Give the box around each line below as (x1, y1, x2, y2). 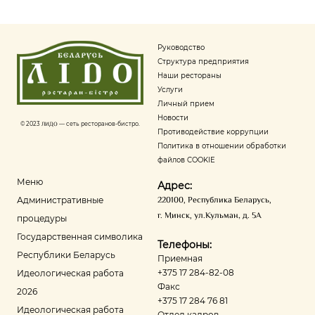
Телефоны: (157, 238, 212, 251)
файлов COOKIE (157, 155, 215, 165)
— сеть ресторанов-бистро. (58, 120, 140, 128)
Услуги (157, 84, 183, 94)
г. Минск (157, 209, 190, 223)
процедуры (17, 212, 67, 224)
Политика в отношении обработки (157, 141, 286, 150)
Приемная (157, 252, 202, 264)
